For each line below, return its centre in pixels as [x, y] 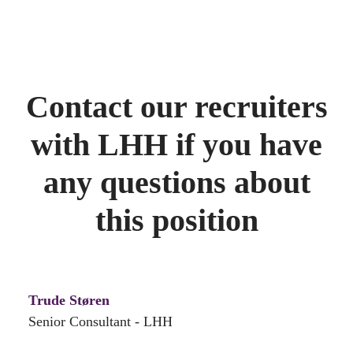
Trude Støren [69, 301]
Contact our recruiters [176, 107]
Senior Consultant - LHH [100, 322]
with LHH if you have [176, 145]
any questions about [176, 183]
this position [176, 221]
